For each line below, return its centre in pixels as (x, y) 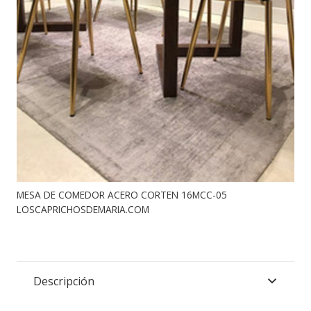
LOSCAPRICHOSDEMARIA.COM (83, 209)
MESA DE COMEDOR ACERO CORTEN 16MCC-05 (122, 194)
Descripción (64, 281)
